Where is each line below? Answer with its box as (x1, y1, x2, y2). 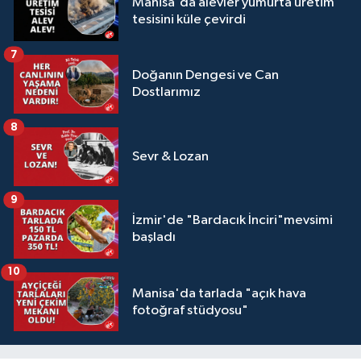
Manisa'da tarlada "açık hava (132, 286, 306, 301)
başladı (132, 230, 176, 245)
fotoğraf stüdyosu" (132, 303, 248, 317)
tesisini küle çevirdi (132, 13, 246, 27)
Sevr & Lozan (132, 149, 209, 164)
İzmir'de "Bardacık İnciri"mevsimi (132, 214, 333, 228)
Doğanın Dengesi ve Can (132, 68, 279, 83)
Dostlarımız (132, 85, 201, 100)
